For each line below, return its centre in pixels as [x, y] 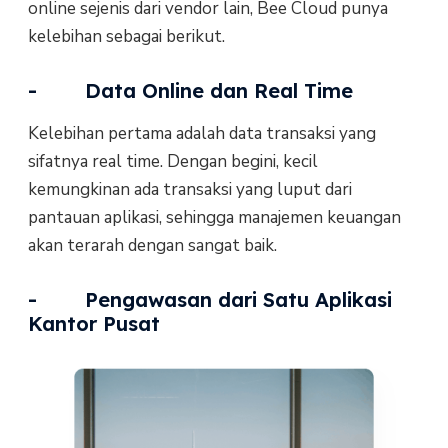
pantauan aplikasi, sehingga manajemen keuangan [214, 217]
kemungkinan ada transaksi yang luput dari [189, 189]
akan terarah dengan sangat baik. [152, 245]
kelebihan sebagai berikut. [126, 36]
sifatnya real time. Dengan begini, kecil [172, 161]
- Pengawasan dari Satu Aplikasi [209, 300]
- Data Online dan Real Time [190, 90]
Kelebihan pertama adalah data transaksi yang [201, 133]
